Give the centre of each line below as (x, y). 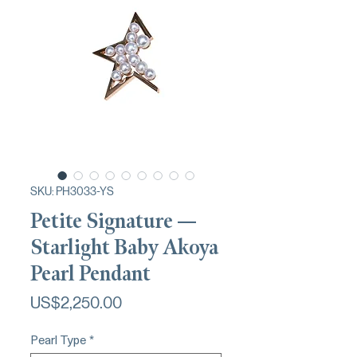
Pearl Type (58, 339)
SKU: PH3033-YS (72, 191)
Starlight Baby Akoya (124, 247)
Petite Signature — (114, 221)
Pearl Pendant (90, 273)
